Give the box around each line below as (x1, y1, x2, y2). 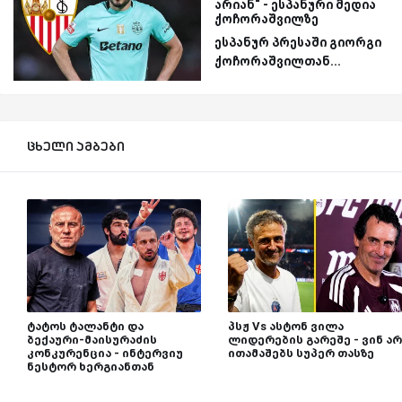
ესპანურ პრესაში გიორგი (214, 34, 381, 49)
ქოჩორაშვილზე (214, 11, 319, 26)
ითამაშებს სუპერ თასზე (228, 346, 374, 361)
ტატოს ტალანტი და (27, 319, 144, 334)
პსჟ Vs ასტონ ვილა (228, 319, 344, 334)
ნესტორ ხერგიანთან (27, 360, 154, 374)
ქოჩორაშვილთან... (214, 53, 341, 68)
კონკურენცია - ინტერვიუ (27, 346, 183, 361)
